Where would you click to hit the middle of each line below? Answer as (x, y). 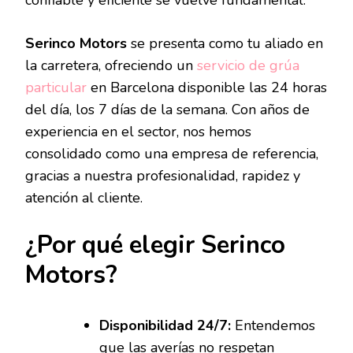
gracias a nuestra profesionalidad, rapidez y (163, 176)
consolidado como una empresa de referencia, (172, 154)
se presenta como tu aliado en (225, 44)
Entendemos (273, 326)
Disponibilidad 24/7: (165, 326)
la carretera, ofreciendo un (111, 66)
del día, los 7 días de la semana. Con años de (167, 110)
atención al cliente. (84, 198)
